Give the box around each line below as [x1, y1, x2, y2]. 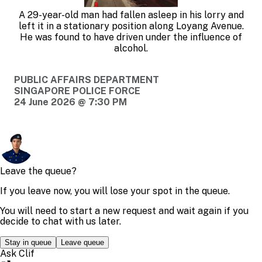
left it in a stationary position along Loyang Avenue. [18, 20, 244, 32]
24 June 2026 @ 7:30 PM [14, 96, 127, 108]
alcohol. [114, 42, 148, 54]
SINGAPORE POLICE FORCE [14, 85, 140, 96]
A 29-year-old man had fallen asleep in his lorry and [18, 9, 244, 20]
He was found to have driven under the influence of [20, 31, 242, 43]
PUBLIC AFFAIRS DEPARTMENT [14, 74, 159, 85]
